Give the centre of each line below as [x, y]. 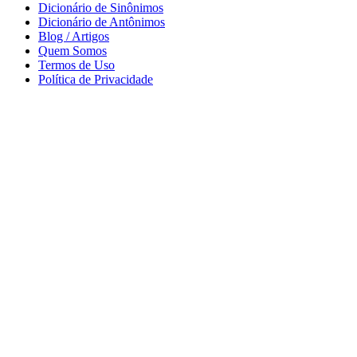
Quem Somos [73, 50]
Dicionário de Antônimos [102, 22]
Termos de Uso [76, 65]
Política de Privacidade [96, 79]
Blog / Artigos [74, 36]
